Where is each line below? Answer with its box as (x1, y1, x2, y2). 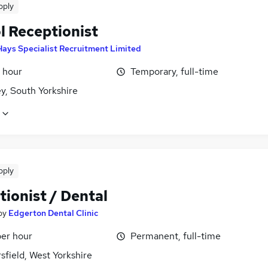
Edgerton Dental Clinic (8, 208, 98, 219)
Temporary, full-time (130, 65, 218, 78)
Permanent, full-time (130, 230, 221, 243)
